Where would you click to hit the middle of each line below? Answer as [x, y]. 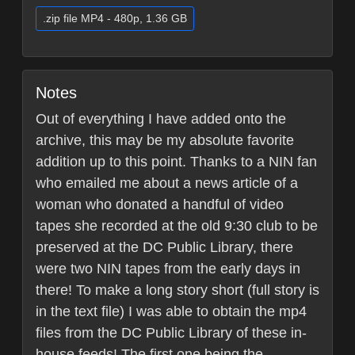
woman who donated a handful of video [160, 205]
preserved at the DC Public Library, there [164, 248]
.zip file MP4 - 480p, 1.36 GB [115, 19]
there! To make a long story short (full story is [177, 290]
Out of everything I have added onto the [161, 119]
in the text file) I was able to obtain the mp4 [171, 312]
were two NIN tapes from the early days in [168, 269]
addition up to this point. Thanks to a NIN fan [176, 162]
